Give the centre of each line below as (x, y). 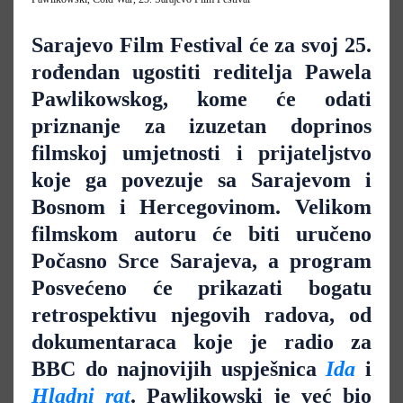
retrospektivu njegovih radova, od (201, 315)
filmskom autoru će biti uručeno (201, 234)
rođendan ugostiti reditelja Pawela (201, 72)
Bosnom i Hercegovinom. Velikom (201, 207)
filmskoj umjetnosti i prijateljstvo (201, 153)
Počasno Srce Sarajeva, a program (201, 261)
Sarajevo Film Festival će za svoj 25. (201, 45)
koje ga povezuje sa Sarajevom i (201, 180)
